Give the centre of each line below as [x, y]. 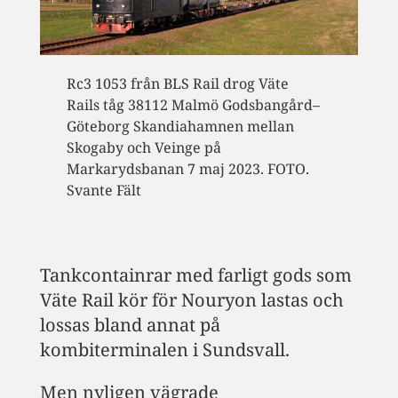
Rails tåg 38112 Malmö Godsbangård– [193, 105]
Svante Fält [103, 191]
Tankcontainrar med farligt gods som [195, 275]
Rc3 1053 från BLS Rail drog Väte [177, 84]
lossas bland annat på [130, 325]
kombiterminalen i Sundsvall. [164, 350]
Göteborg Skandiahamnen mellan [180, 127]
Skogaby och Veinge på [143, 148]
